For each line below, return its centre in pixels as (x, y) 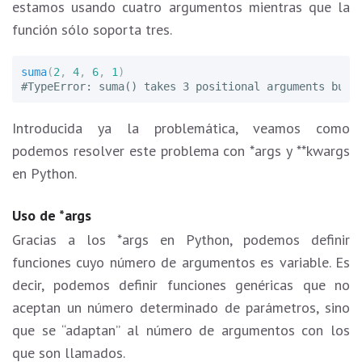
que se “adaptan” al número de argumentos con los (181, 330)
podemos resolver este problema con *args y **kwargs (181, 151)
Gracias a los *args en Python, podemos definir (181, 239)
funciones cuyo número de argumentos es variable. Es (181, 262)
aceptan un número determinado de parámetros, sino (181, 307)
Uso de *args (52, 216)
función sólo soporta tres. (92, 29)
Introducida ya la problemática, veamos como (181, 128)
